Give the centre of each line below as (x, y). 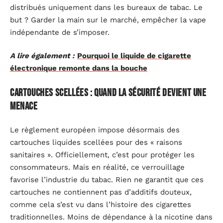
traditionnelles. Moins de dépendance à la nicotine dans (111, 217)
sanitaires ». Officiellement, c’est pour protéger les (102, 155)
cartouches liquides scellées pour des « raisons (96, 143)
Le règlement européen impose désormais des (95, 130)
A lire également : (42, 56)
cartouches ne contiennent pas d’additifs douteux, (101, 192)
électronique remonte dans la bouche (79, 68)
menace (24, 106)
